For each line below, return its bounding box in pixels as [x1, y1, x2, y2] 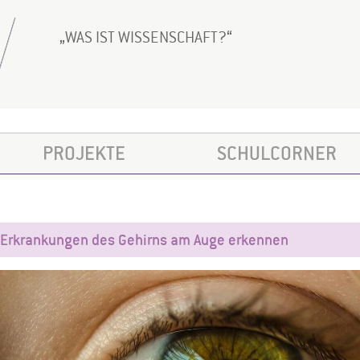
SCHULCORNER [216, 142, 337, 164]
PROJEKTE [42, 142, 125, 164]
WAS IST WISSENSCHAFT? [65, 28, 227, 46]
